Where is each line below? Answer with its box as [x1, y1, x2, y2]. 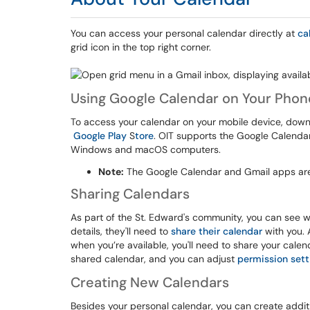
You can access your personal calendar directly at [71, 27, 298, 39]
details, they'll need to [71, 225, 171, 237]
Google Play [73, 129, 129, 142]
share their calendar [171, 225, 262, 237]
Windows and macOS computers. [71, 143, 221, 156]
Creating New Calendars [71, 273, 229, 291]
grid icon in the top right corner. [71, 41, 214, 53]
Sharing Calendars [71, 185, 190, 203]
